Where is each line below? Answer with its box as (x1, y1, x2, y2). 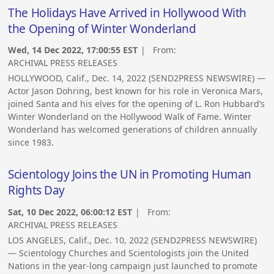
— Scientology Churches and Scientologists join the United (8, 246, 250, 259)
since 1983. (8, 136, 54, 149)
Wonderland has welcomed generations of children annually (8, 124, 257, 136)
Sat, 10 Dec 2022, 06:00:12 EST (8, 206, 133, 218)
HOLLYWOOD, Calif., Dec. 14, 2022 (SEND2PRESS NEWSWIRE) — (8, 72, 266, 84)
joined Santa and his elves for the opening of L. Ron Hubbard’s (8, 98, 265, 110)
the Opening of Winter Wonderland (8, 21, 196, 37)
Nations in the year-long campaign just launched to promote (8, 259, 258, 272)
